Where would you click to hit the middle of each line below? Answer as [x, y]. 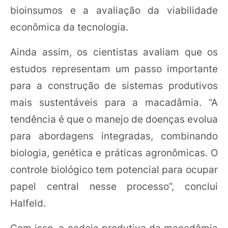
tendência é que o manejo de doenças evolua [114, 119]
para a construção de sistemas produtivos [114, 86]
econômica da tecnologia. [69, 27]
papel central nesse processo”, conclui [114, 187]
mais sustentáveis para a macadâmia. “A [114, 103]
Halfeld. [28, 203]
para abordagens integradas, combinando [114, 136]
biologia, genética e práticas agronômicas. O [114, 153]
